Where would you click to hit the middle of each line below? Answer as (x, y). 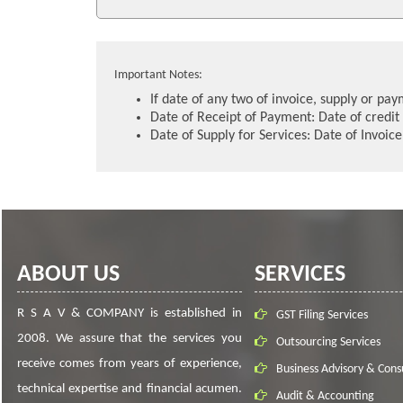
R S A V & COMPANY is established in (130, 313)
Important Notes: (158, 75)
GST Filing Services (322, 315)
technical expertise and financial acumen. (130, 389)
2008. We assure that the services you (130, 339)
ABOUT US (68, 275)
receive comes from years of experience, (130, 364)
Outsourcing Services (328, 342)
